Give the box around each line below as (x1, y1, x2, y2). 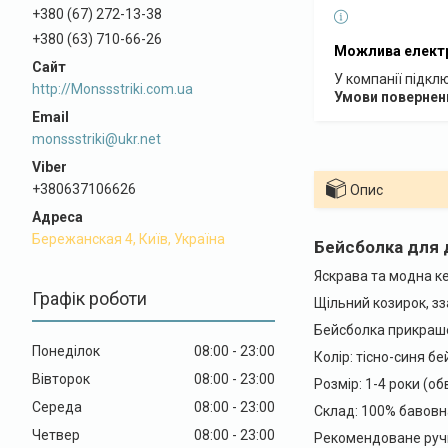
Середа (32, 398, 82, 415)
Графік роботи (32, 287, 147, 309)
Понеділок (32, 342, 100, 359)
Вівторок (32, 370, 90, 387)
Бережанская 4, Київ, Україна (32, 230, 225, 247)
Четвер (32, 426, 80, 443)
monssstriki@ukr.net (32, 130, 161, 147)
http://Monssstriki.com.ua (32, 80, 193, 97)
